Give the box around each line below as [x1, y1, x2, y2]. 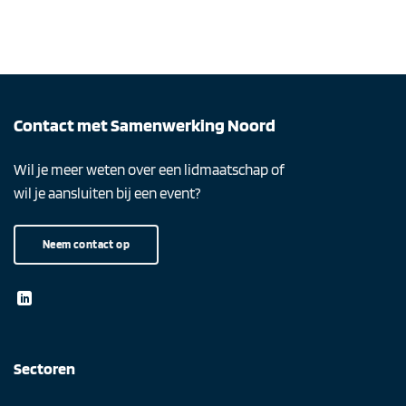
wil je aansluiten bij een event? [14, 183, 200, 202]
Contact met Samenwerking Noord [14, 113, 275, 136]
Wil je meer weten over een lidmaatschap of [14, 159, 285, 179]
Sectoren [14, 358, 75, 378]
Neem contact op [43, 236, 130, 251]
